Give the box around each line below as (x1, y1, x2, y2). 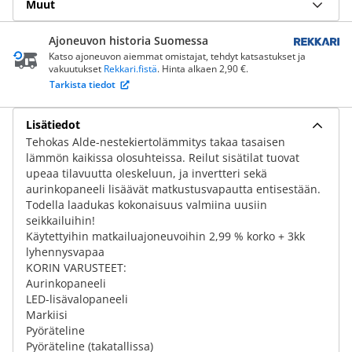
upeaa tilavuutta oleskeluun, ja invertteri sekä (26, 166, 267, 181)
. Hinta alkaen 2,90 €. (157, 62, 248, 75)
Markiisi (26, 307, 68, 322)
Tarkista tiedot (49, 78, 115, 91)
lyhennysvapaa (26, 244, 104, 259)
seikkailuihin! (26, 213, 95, 228)
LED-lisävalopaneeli (26, 291, 128, 306)
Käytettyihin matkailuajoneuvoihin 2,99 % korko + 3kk (26, 229, 305, 244)
